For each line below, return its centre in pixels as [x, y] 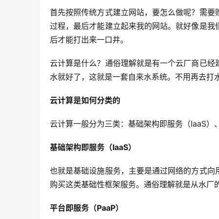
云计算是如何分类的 [85, 100]
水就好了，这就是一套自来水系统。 [112, 77]
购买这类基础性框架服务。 [97, 184]
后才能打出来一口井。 [89, 40]
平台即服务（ [73, 208]
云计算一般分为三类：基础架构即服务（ [120, 124]
